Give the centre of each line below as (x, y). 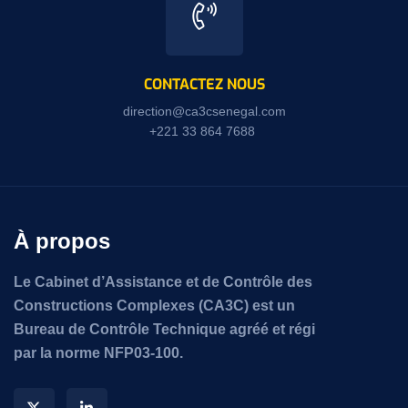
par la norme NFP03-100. (98, 352)
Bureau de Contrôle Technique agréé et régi (164, 329)
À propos (62, 240)
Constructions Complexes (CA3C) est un (154, 305)
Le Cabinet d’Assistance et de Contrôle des (163, 281)
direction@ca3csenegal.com (204, 111)
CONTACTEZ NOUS (204, 84)
